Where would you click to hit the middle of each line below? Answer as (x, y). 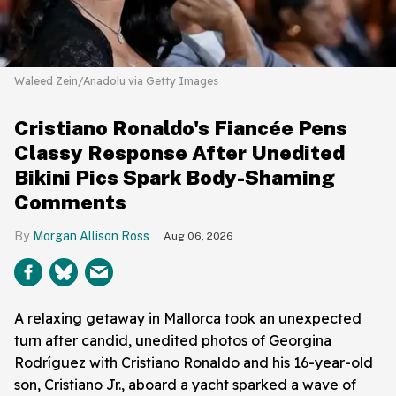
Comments (70, 202)
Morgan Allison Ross (91, 236)
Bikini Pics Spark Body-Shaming (175, 177)
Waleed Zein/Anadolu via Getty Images (116, 80)
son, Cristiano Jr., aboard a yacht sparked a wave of (185, 384)
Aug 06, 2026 (198, 236)
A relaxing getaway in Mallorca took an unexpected (188, 318)
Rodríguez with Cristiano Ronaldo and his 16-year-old (194, 362)
